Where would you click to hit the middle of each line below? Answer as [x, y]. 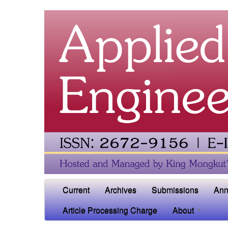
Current [76, 189]
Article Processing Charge [110, 210]
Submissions [175, 189]
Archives [121, 189]
